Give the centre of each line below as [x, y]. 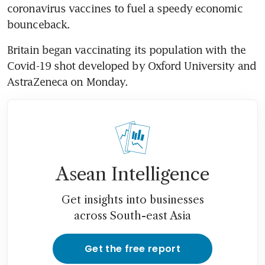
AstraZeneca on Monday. [68, 81]
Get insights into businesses [132, 200]
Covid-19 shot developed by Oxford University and [132, 65]
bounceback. [39, 24]
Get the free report [132, 248]
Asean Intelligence [132, 174]
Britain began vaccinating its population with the [126, 49]
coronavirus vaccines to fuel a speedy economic [125, 8]
